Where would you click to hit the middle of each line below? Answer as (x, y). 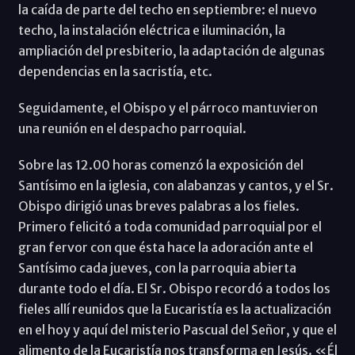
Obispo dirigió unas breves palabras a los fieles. (158, 206)
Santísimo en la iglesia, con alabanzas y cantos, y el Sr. (176, 185)
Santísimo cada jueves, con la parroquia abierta (157, 267)
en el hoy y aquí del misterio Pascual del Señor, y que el (177, 329)
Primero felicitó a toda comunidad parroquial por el (170, 226)
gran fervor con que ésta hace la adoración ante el (165, 247)
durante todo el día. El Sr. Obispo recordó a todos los (174, 288)
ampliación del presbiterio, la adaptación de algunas (171, 50)
